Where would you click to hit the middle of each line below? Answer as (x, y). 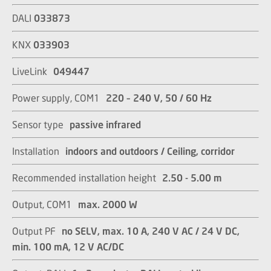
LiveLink (33, 71)
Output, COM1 (45, 204)
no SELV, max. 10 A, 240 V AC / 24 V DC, (151, 231)
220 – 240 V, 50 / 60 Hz (159, 98)
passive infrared (105, 124)
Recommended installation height (87, 178)
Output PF (37, 231)
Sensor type (41, 124)
